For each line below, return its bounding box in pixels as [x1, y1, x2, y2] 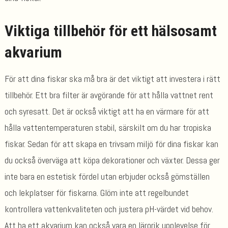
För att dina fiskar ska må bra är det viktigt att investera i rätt [4, 72, 220, 84]
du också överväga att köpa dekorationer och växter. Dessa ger [4, 154, 220, 166]
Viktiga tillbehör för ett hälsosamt [4, 21, 217, 40]
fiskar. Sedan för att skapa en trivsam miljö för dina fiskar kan [4, 137, 218, 150]
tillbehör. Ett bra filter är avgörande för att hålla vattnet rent [4, 89, 213, 101]
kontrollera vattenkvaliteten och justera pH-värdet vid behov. [4, 203, 213, 215]
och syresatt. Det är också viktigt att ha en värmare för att [4, 105, 209, 117]
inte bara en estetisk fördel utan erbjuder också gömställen [4, 170, 210, 182]
